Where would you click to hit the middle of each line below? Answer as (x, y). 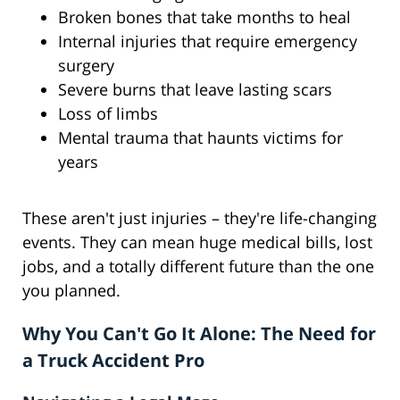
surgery (86, 66)
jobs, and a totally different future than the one (198, 267)
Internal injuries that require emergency (208, 42)
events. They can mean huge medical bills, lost (197, 242)
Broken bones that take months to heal (204, 17)
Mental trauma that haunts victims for (200, 138)
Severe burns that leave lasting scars (195, 90)
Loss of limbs (108, 114)
